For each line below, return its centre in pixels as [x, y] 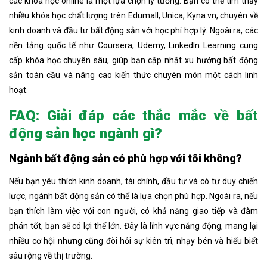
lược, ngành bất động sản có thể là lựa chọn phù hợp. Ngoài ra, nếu [133, 196]
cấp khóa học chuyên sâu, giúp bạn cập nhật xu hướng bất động [133, 60]
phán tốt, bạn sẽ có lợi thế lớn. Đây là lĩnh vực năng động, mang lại [133, 226]
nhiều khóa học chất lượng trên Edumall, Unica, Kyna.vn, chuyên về [133, 15]
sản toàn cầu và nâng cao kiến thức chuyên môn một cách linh [133, 75]
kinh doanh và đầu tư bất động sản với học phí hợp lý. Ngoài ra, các [133, 30]
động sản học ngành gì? [86, 133]
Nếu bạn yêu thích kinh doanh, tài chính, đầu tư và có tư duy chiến [133, 181]
